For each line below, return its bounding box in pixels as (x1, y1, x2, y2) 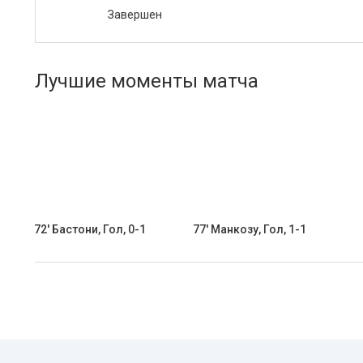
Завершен (108, 8, 162, 21)
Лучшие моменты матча (35, 70, 258, 92)
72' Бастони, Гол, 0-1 (34, 223, 146, 236)
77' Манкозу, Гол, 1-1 (193, 223, 306, 236)
